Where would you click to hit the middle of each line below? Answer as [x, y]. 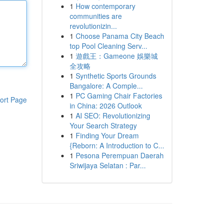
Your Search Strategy [103, 125]
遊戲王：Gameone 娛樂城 [116, 56]
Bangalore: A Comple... [106, 86]
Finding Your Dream [107, 135]
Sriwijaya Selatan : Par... [108, 165]
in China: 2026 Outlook [106, 106]
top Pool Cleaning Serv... [108, 46]
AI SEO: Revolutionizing [113, 115]
